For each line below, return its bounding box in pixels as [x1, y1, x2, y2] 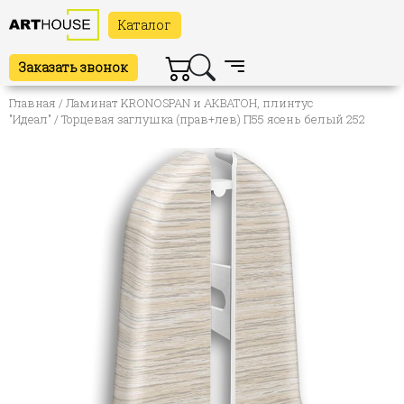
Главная [9, 96, 56, 111]
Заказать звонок [19, 59, 128, 77]
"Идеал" [9, 112, 51, 127]
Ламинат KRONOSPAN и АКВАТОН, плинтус [66, 96, 313, 111]
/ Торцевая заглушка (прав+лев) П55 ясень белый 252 [51, 112, 365, 127]
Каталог [118, 15, 171, 33]
